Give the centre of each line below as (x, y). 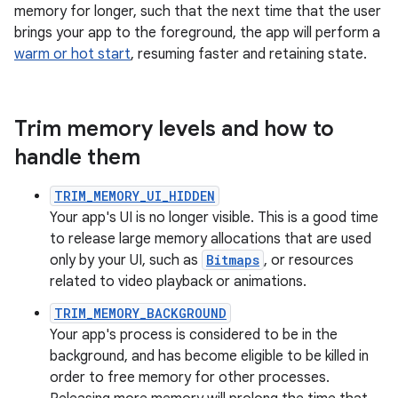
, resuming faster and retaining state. (249, 54)
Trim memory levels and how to (174, 129)
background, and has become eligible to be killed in (209, 356)
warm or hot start (72, 54)
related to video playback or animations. (178, 282)
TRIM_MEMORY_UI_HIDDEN (135, 196)
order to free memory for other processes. (190, 378)
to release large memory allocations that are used (211, 239)
